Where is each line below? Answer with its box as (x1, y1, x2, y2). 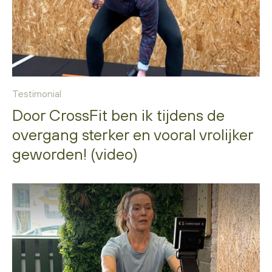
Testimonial (12, 87, 61, 99)
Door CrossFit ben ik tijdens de (12, 106, 225, 124)
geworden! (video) (12, 144, 138, 163)
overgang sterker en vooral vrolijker (12, 125, 253, 143)
